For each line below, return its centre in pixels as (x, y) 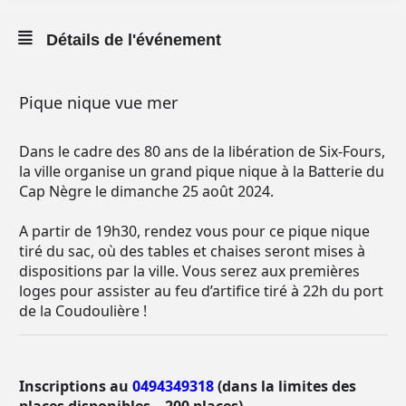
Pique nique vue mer (98, 102)
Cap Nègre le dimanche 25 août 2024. (146, 191)
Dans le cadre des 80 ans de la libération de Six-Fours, (202, 151)
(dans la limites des (285, 386)
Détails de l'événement (134, 40)
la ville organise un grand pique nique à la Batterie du (202, 171)
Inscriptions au (76, 386)
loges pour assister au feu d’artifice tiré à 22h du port (201, 291)
